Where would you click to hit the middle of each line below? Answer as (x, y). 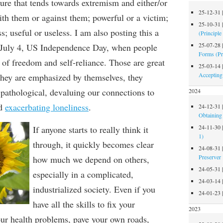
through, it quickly (67, 144)
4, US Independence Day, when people (87, 47)
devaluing (67, 92)
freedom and (34, 62)
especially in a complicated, (83, 174)
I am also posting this (114, 32)
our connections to (119, 92)
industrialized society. (73, 189)
